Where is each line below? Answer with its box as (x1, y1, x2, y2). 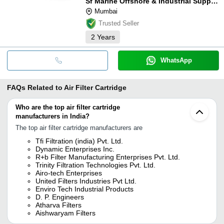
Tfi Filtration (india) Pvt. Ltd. (35, 136, 123, 145)
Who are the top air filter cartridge (15, 103, 120, 111)
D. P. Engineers (35, 192, 84, 201)
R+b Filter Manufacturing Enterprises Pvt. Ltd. (35, 152, 180, 161)
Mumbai (94, 7, 117, 15)
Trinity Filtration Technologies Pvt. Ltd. (35, 160, 155, 169)
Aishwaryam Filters (35, 208, 95, 217)
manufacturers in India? (15, 112, 89, 120)
